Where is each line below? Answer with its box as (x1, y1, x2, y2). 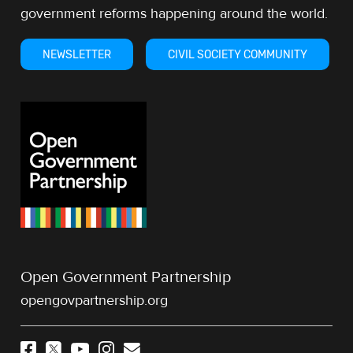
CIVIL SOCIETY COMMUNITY (168, 48, 308, 62)
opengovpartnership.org (20, 292, 169, 310)
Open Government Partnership (20, 267, 232, 288)
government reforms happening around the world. (20, 5, 329, 24)
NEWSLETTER (43, 48, 112, 62)
